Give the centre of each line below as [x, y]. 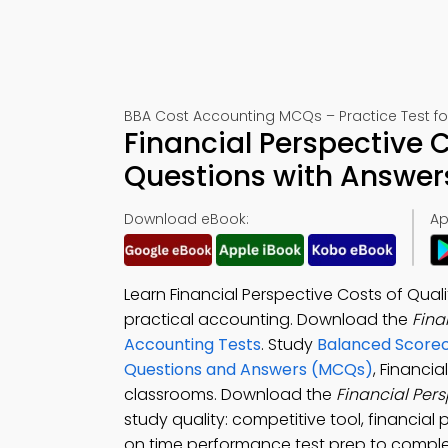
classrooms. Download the [230, 394]
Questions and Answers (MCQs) [248, 369]
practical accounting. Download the [268, 319]
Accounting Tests [192, 344]
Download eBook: [186, 219]
